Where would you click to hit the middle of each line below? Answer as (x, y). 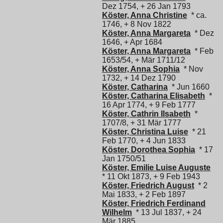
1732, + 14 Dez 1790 (139, 78)
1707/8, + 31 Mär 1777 (142, 122)
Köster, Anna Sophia (141, 69)
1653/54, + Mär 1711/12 (144, 60)
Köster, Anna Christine (145, 15)
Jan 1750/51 (124, 158)
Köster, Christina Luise (145, 131)
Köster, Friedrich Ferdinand (154, 203)
